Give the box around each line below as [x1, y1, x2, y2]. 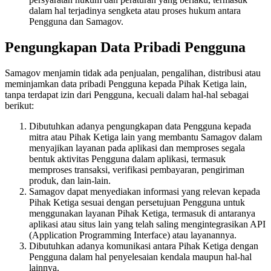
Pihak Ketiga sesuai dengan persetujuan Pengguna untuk [29, 197, 245, 208]
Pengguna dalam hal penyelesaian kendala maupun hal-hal [29, 252, 252, 263]
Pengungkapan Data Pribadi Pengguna [5, 39, 246, 56]
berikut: [5, 100, 34, 111]
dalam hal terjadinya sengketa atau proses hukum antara [29, 5, 241, 16]
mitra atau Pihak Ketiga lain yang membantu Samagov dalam [29, 132, 262, 143]
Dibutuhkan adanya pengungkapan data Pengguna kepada [29, 121, 251, 132]
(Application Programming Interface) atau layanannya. [29, 230, 237, 241]
